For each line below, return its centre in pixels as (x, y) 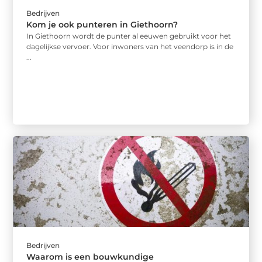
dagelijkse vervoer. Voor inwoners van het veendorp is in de (130, 46)
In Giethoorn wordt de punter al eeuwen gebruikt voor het (129, 36)
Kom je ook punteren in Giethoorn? (102, 24)
